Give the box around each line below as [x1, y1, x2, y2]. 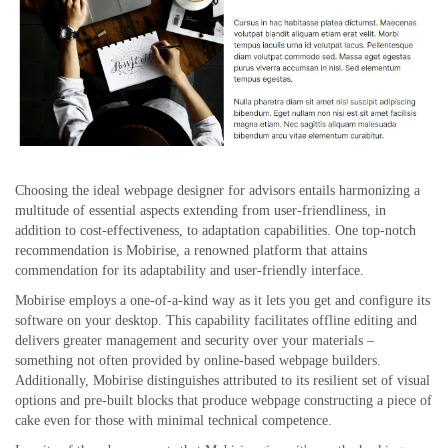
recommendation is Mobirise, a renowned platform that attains [15, 243, 367, 259]
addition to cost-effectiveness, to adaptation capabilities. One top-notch [15, 223, 416, 239]
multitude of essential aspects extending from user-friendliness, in [15, 203, 386, 219]
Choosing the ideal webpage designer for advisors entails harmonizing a [15, 183, 420, 199]
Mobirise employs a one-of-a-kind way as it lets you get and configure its [15, 293, 430, 309]
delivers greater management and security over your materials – [15, 333, 374, 349]
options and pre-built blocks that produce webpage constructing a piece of [15, 393, 432, 409]
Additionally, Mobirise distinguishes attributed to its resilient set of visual [15, 373, 430, 389]
